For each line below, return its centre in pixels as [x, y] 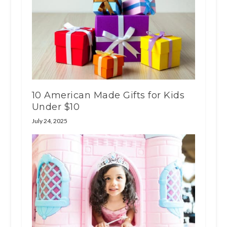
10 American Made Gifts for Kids [108, 95]
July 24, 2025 [49, 121]
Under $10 [56, 107]
